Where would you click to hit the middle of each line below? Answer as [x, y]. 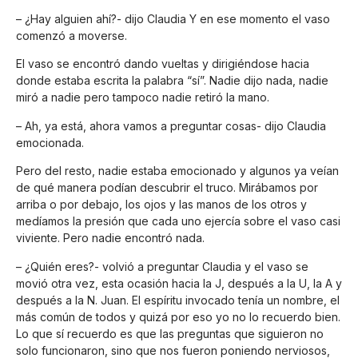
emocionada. [50, 142]
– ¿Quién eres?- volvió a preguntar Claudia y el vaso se [162, 266]
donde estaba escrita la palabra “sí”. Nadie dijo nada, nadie [172, 81]
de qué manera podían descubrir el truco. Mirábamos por [167, 188]
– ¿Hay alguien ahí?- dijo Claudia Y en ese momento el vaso [173, 18]
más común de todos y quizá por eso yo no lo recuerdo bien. [178, 316]
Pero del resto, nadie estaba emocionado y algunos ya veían [177, 171]
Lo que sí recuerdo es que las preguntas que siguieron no [170, 333]
